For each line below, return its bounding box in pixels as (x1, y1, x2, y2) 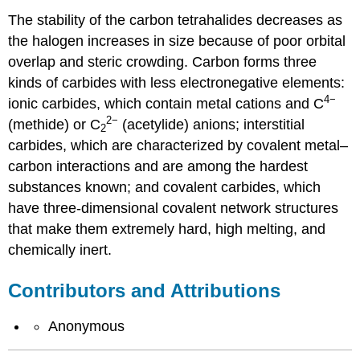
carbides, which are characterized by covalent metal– (8, 137, 349, 154)
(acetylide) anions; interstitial (118, 117, 305, 133)
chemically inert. (8, 242, 112, 259)
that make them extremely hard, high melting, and (8, 221, 326, 238)
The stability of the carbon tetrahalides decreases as (8, 12, 343, 29)
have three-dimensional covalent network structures (8, 200, 339, 217)
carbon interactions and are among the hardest (8, 158, 309, 175)
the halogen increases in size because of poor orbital (8, 33, 346, 50)
